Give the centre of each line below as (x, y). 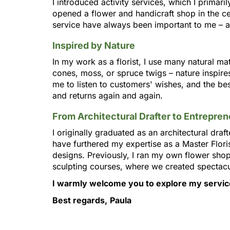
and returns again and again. (108, 95)
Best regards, (80, 200)
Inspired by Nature (94, 45)
